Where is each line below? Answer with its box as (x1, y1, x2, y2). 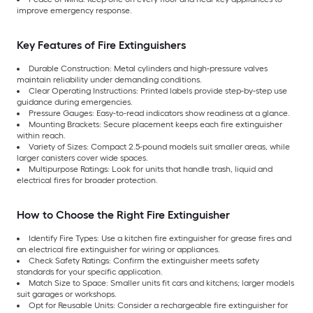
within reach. (17, 130, 66, 140)
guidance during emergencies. (17, 96, 133, 107)
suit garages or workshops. (17, 289, 117, 299)
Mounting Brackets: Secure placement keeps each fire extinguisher (29, 119, 282, 129)
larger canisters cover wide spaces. (17, 152, 148, 163)
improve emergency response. (17, 5, 132, 15)
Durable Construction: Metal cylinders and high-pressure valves (29, 63, 268, 73)
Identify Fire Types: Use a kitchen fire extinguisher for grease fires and (29, 233, 291, 243)
